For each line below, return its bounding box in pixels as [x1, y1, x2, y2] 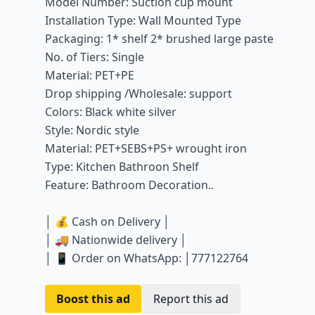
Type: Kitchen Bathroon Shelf [45, 158, 199, 174]
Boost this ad [56, 290, 130, 307]
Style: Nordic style [45, 122, 139, 138]
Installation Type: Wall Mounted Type [45, 12, 241, 28]
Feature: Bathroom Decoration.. [45, 176, 214, 193]
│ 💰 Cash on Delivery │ [45, 213, 170, 229]
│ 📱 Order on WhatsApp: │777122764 [45, 250, 248, 266]
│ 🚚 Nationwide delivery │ [45, 231, 187, 247]
